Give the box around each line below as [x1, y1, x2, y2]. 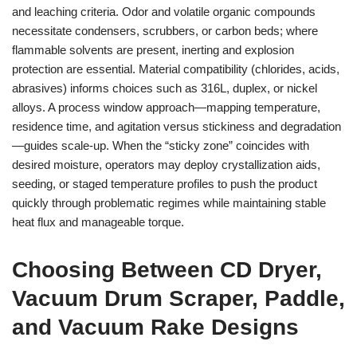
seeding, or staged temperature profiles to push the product [12, 177, 317, 190]
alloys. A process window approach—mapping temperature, [12, 100, 320, 114]
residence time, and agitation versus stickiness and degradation [12, 120, 341, 133]
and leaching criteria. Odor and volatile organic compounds [12, 5, 316, 18]
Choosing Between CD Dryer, [12, 257, 322, 282]
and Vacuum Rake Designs [12, 315, 299, 339]
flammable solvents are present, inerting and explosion [12, 43, 294, 57]
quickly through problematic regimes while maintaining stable [12, 196, 326, 210]
